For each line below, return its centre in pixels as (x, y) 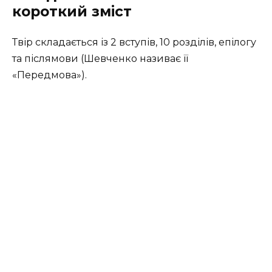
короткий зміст (72, 12)
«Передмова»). (49, 75)
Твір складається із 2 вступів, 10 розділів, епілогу (134, 42)
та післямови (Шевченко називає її (100, 59)
